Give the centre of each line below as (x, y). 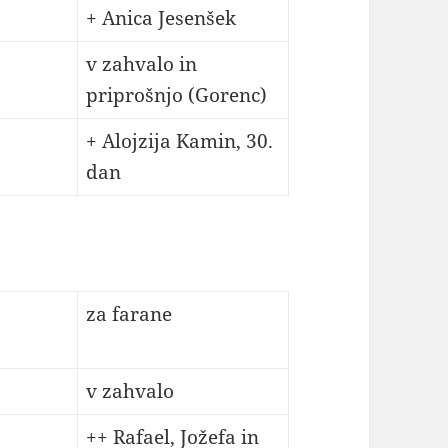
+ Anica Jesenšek (160, 18)
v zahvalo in (141, 64)
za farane (128, 314)
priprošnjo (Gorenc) (176, 95)
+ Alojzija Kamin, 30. (179, 141)
